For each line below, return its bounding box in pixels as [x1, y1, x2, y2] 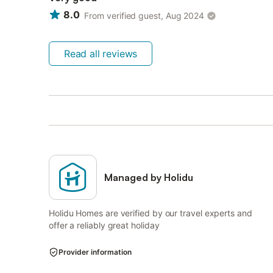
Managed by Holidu [104, 171, 194, 183]
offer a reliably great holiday [49, 220, 160, 230]
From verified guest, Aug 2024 [84, 10, 205, 21]
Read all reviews [64, 48, 138, 60]
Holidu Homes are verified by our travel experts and [49, 208, 252, 218]
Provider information [58, 247, 132, 257]
